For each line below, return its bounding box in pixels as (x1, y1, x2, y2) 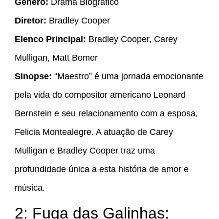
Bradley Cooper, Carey (86, 34, 177, 44)
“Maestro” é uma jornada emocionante (52, 71, 203, 81)
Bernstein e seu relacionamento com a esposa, (15, 108, 198, 118)
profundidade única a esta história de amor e (15, 164, 189, 174)
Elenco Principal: (15, 34, 86, 44)
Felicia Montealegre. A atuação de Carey (15, 127, 173, 137)
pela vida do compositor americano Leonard (15, 89, 186, 100)
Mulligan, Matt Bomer (15, 52, 98, 63)
